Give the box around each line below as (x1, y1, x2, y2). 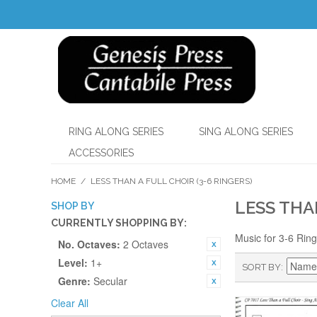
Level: (58, 255, 88, 270)
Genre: (58, 274, 91, 289)
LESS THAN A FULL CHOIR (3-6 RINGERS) (91, 176, 252, 187)
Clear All (51, 296, 88, 311)
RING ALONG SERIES (69, 126, 163, 138)
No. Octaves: (58, 237, 120, 252)
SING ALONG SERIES (199, 126, 293, 138)
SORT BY (242, 262, 281, 273)
